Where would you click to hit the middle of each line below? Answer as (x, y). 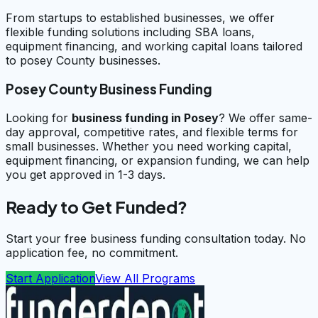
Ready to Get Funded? (97, 206)
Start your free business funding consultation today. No (156, 238)
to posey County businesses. (83, 61)
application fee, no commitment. (92, 252)
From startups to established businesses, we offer (140, 18)
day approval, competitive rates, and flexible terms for (152, 132)
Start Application (50, 278)
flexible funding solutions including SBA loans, (130, 32)
